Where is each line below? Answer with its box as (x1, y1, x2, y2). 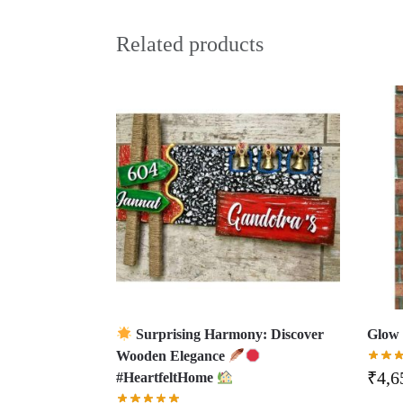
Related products (115, 32, 264, 57)
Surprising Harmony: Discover (132, 326, 325, 342)
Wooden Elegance (115, 347, 228, 363)
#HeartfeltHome (115, 369, 217, 385)
